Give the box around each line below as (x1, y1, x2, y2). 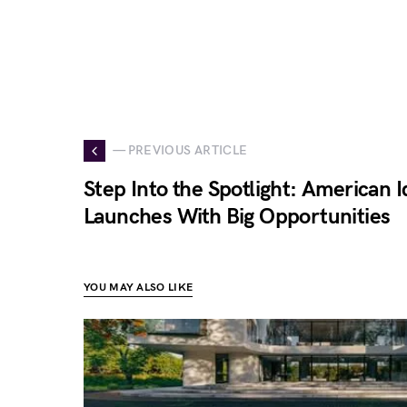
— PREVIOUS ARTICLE (113, 143, 248, 159)
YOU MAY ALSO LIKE (84, 280, 194, 294)
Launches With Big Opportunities (84, 203, 391, 230)
